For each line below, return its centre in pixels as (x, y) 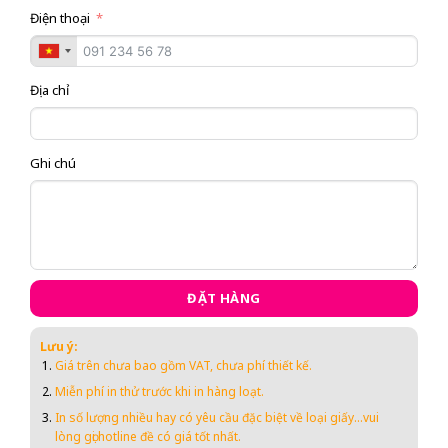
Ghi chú (52, 162)
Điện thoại (59, 17)
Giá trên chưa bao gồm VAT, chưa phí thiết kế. (184, 365)
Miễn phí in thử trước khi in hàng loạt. (161, 392)
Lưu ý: (58, 346)
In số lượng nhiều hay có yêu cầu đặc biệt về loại (193, 418)
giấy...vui (355, 418)
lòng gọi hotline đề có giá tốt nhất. (148, 437)
